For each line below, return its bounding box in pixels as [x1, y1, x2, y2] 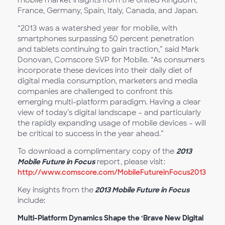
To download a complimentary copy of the [18, 147, 176, 156]
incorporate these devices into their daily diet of [18, 66, 192, 75]
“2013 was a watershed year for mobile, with [18, 24, 177, 33]
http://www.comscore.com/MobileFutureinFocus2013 [18, 168, 206, 177]
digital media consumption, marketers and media [18, 76, 198, 85]
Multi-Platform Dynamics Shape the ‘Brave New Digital [18, 213, 203, 222]
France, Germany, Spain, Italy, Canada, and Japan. [18, 6, 198, 15]
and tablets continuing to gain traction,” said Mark [18, 45, 199, 54]
